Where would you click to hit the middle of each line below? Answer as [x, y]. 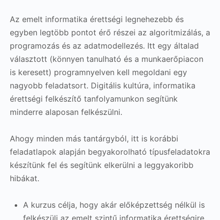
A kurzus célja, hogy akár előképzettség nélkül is [114, 205]
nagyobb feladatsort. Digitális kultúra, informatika [103, 85]
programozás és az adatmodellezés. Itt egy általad [104, 45]
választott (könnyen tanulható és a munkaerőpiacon [107, 59]
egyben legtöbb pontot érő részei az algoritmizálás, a [110, 32]
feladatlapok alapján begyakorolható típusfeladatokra [110, 151]
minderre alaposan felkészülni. [66, 112]
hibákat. [25, 178]
